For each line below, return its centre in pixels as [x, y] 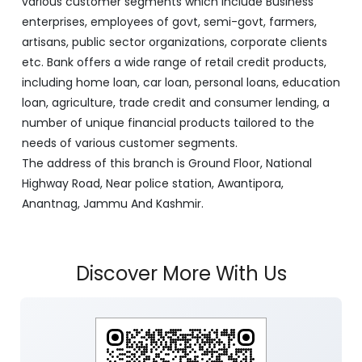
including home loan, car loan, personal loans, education [181, 83]
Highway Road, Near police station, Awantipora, [153, 184]
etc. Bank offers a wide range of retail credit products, [174, 63]
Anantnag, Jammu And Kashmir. [113, 204]
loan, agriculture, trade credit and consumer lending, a [176, 103]
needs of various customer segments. [130, 143]
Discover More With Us [181, 274]
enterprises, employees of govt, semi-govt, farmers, [169, 22]
